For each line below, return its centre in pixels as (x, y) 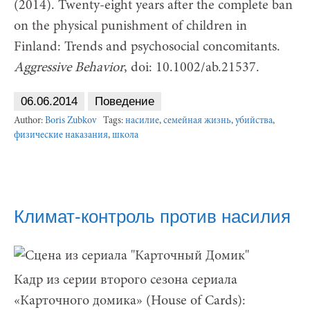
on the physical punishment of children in (130, 26)
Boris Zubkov (71, 121)
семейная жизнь (197, 121)
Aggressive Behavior (69, 67)
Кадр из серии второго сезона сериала (126, 280)
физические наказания (61, 135)
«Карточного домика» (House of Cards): (130, 301)
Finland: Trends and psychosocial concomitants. (147, 47)
